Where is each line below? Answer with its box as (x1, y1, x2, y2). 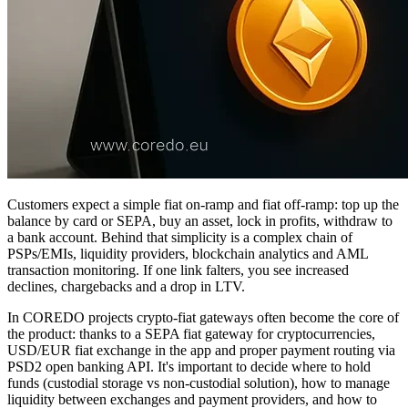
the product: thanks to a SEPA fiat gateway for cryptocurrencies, (7, 325, 375, 342)
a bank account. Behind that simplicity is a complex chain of (7, 229, 352, 245)
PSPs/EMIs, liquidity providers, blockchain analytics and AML (7, 245, 368, 261)
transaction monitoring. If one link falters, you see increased (7, 261, 349, 278)
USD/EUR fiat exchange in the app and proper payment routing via (7, 342, 395, 358)
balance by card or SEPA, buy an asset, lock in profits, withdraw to (7, 212, 393, 229)
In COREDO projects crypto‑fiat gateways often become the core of (7, 309, 399, 325)
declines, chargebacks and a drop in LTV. (7, 278, 245, 294)
